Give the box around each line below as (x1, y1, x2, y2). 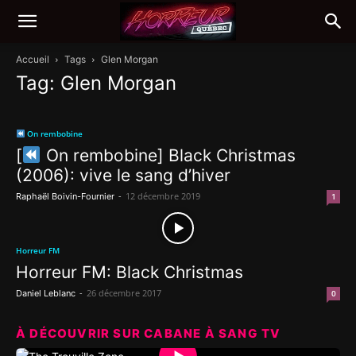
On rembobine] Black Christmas (41, 145, 296, 165)
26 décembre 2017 (87, 287, 161, 299)
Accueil (16, 53, 49, 65)
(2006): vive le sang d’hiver (16, 165, 230, 185)
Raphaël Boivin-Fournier (16, 191, 114, 202)
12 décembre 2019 (126, 190, 200, 202)
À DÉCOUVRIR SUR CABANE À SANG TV (16, 326, 281, 341)
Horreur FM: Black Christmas (16, 262, 243, 282)
